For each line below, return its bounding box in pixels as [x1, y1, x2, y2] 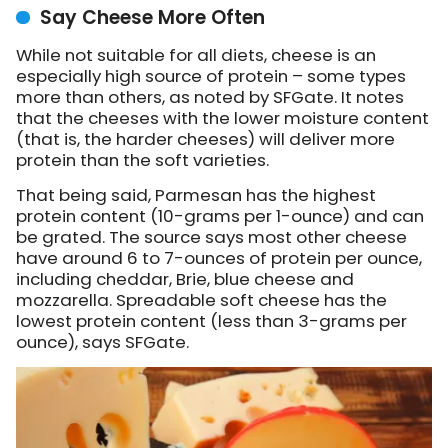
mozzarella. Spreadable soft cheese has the [16, 288, 387, 313]
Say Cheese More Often [40, 4, 265, 32]
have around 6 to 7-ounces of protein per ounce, [16, 246, 422, 271]
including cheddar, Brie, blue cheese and [16, 267, 354, 292]
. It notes [334, 85, 404, 110]
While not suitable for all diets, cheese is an [16, 43, 376, 68]
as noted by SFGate [169, 85, 334, 110]
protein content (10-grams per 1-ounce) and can [16, 204, 424, 229]
